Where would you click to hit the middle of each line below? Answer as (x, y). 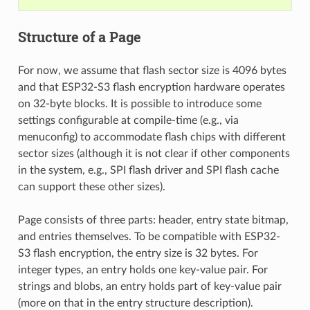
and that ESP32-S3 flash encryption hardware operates (151, 87)
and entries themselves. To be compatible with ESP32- (149, 236)
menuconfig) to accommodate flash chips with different (152, 137)
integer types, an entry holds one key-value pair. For (143, 270)
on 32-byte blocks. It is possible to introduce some (139, 103)
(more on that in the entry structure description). (135, 303)
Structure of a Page (79, 36)
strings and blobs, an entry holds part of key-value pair (149, 286)
